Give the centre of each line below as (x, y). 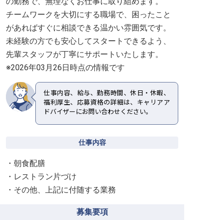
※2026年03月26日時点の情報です (65, 68)
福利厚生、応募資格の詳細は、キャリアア (107, 102)
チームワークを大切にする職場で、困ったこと (88, 14)
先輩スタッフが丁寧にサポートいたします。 (84, 54)
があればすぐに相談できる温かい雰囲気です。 (88, 28)
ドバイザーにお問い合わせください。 (98, 112)
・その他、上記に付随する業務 (61, 190)
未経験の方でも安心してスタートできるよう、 (88, 41)
